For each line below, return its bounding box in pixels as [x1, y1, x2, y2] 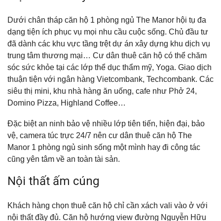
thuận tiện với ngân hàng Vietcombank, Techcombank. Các [7, 74, 214, 83]
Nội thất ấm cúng [7, 174, 100, 188]
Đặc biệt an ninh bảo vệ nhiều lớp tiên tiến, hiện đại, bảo [7, 119, 205, 128]
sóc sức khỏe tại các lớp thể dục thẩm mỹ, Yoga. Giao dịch [7, 63, 212, 72]
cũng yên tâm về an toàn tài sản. [7, 154, 120, 163]
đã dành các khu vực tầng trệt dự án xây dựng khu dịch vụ [7, 39, 210, 48]
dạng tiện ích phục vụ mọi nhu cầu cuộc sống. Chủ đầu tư [7, 27, 208, 36]
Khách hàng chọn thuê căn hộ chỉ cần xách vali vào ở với [7, 201, 208, 210]
